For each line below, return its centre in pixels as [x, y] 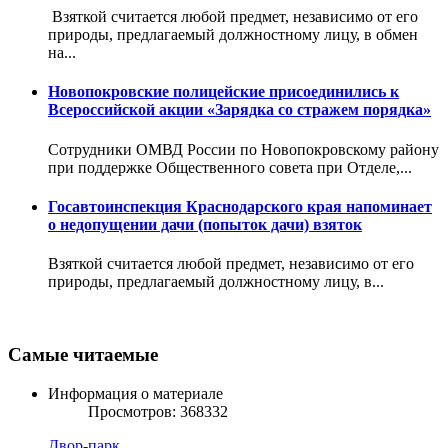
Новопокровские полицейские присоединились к [223, 92]
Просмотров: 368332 [158, 411]
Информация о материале [135, 393]
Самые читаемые [83, 354]
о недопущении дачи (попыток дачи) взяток [205, 224]
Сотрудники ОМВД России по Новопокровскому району [243, 149]
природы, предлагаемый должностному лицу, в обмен [233, 35]
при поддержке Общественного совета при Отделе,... [230, 167]
